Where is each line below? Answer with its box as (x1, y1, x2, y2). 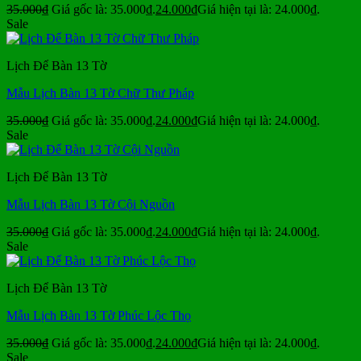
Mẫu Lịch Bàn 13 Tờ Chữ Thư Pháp (6, 85, 194, 100)
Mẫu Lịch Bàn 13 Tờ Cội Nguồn (6, 197, 175, 211)
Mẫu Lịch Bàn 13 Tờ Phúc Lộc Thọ (6, 308, 191, 322)
